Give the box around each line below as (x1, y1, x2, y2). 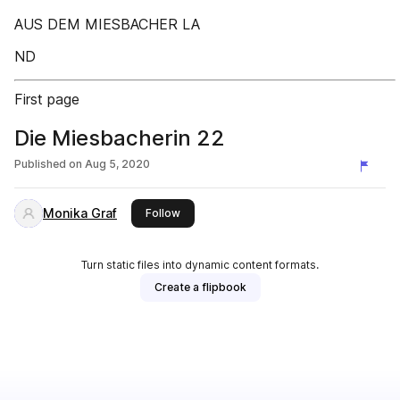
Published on (14, 157, 82, 171)
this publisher (179, 205, 251, 219)
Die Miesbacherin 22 (14, 125, 225, 151)
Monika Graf (43, 205, 117, 221)
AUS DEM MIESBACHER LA (14, 15, 200, 33)
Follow (146, 206, 180, 220)
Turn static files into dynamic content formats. (81, 258, 319, 271)
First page (14, 90, 79, 108)
